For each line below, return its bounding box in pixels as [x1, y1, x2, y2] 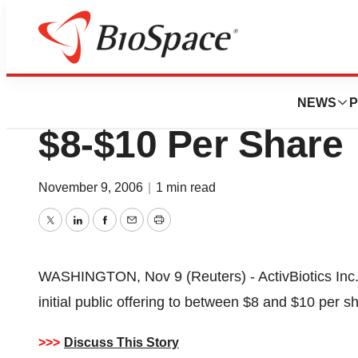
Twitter [49, 223, 92, 240]
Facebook [103, 223, 167, 240]
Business [87, 51, 133, 63]
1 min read [156, 181, 216, 194]
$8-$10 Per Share [38, 123, 343, 165]
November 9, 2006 [38, 181, 146, 194]
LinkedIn [76, 223, 131, 240]
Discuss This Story [64, 336, 179, 349]
